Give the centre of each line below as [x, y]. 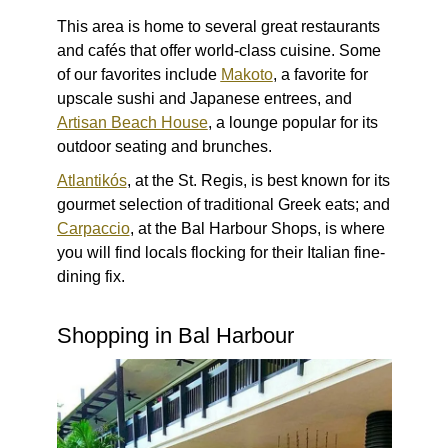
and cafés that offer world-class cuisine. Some [218, 51]
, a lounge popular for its [292, 123]
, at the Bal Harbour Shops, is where [257, 229]
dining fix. [90, 277]
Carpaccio [93, 229]
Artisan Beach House [132, 123]
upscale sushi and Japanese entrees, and [204, 99]
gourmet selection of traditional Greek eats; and [223, 205]
